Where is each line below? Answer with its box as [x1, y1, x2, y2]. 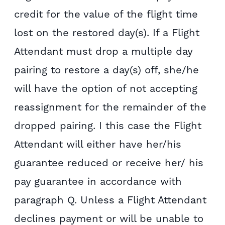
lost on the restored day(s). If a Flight [14, 26, 200, 39]
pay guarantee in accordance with [14, 175, 182, 187]
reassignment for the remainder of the [14, 100, 207, 113]
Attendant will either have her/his [14, 138, 182, 150]
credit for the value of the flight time [14, 8, 198, 20]
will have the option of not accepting [14, 82, 198, 94]
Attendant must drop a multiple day [14, 45, 193, 57]
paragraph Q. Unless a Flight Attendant [14, 193, 207, 206]
